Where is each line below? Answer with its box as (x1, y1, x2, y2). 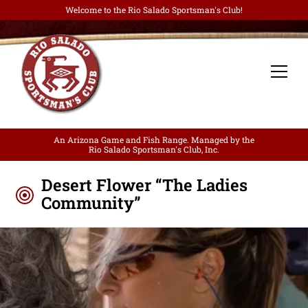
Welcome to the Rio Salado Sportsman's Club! (65, 4, 243, 15)
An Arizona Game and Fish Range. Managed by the (54, 134, 254, 146)
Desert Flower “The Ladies (41, 173, 247, 196)
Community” (41, 191, 141, 214)
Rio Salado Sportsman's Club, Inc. (89, 144, 219, 155)
